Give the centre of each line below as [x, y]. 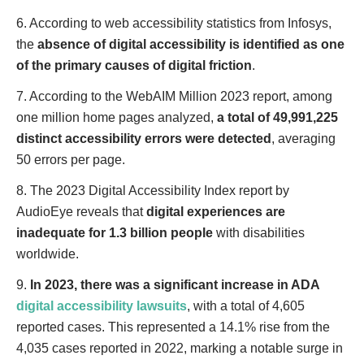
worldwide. [48, 254]
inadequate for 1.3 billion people [115, 233]
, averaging [303, 139]
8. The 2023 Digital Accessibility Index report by [153, 191]
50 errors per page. [71, 160]
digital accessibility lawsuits [102, 306]
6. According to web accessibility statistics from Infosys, [174, 23]
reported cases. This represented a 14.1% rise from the [173, 327]
